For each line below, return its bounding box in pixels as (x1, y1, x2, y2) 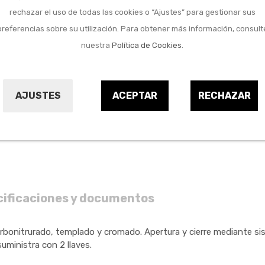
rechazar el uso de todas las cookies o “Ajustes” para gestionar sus (9, 7, 256, 17)
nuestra (81, 40, 112, 50)
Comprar (159, 66, 195, 77)
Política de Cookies (112, 40, 182, 50)
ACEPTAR (112, 89, 158, 101)
